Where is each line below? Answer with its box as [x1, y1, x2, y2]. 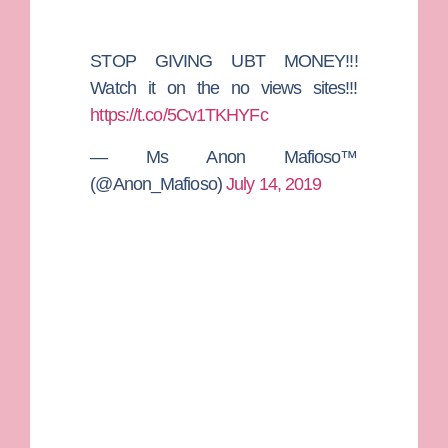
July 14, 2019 [226, 173, 322, 194]
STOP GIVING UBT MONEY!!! [90, 51, 358, 72]
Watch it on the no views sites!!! [90, 78, 358, 99]
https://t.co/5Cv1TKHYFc [90, 105, 268, 126]
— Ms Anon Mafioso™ [90, 146, 358, 167]
